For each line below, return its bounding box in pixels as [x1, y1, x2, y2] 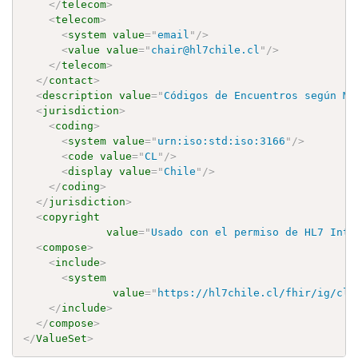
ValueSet [36, 332, 88, 344]
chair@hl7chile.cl [151, 43, 261, 56]
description [42, 89, 113, 101]
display [68, 165, 113, 177]
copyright [42, 210, 101, 223]
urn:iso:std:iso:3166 [157, 134, 286, 147]
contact [49, 74, 94, 86]
